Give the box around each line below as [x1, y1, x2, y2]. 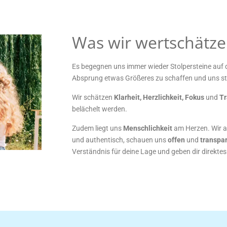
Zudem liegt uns [72, 124, 123, 132]
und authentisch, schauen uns [72, 136, 168, 144]
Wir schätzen [72, 93, 114, 101]
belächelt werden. [72, 105, 127, 113]
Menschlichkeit [123, 124, 174, 132]
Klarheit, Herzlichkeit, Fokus [114, 93, 206, 101]
